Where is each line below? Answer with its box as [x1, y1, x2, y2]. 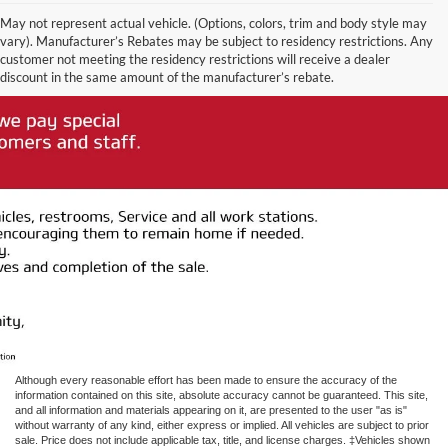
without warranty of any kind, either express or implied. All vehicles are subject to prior [15, 418, 429, 431]
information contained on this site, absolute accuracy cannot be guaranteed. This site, [15, 388, 428, 401]
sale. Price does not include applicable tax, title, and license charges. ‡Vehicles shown [15, 433, 430, 446]
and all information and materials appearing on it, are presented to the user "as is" [15, 403, 407, 416]
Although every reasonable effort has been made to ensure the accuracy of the [15, 373, 397, 386]
